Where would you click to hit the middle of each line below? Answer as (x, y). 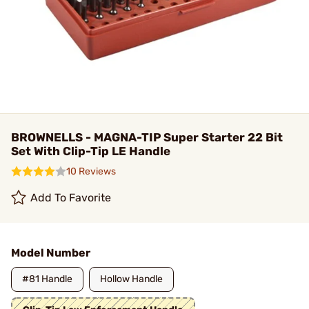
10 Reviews (91, 171)
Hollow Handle (131, 279)
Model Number (51, 253)
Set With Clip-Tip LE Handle (91, 151)
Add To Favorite (71, 198)
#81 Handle (47, 279)
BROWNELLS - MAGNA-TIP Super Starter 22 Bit (147, 137)
